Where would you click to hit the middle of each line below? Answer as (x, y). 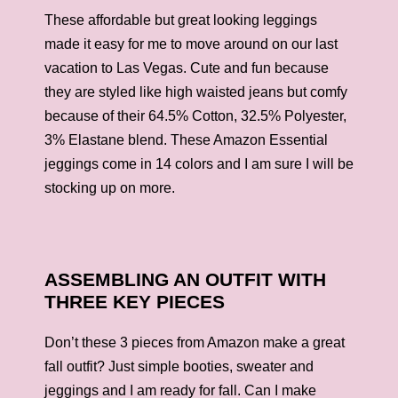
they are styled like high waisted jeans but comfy (196, 92)
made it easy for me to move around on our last (191, 44)
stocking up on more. (110, 188)
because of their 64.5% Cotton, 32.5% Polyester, (195, 116)
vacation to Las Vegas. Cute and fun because (187, 68)
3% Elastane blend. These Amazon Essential (186, 140)
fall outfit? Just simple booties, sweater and (179, 366)
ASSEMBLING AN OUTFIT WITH (185, 279)
